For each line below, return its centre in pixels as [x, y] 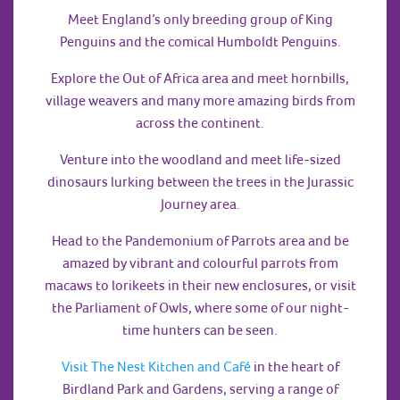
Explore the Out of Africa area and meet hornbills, [200, 78]
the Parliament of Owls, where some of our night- [200, 308]
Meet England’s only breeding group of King [200, 19]
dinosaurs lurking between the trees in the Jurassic [200, 182]
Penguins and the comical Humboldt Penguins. [200, 42]
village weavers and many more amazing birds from [200, 100]
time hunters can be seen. [200, 330]
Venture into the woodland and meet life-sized [200, 159]
